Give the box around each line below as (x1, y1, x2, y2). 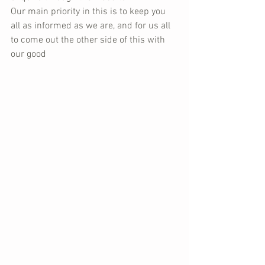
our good (11, 49, 46, 60)
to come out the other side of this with (11, 34, 167, 46)
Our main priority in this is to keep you (11, 6, 168, 18)
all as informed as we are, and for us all (11, 20, 173, 32)
